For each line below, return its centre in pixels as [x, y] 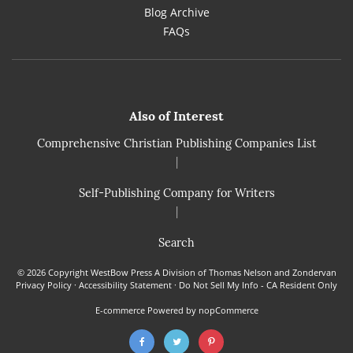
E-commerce [121, 310]
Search [176, 243]
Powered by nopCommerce [203, 310]
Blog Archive [176, 12]
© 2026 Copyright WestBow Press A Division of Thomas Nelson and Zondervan [176, 272]
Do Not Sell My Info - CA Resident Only [258, 285]
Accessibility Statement [125, 285]
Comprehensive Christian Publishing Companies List [176, 143]
